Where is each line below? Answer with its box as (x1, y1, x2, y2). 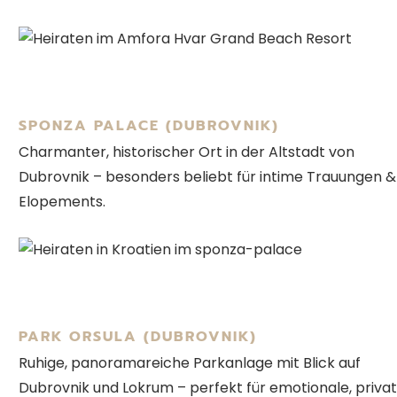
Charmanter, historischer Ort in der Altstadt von (19, 142, 354, 163)
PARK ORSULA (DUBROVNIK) (19, 326, 257, 348)
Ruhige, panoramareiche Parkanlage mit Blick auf (19, 353, 361, 374)
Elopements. (19, 191, 105, 213)
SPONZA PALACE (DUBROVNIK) (19, 115, 279, 137)
